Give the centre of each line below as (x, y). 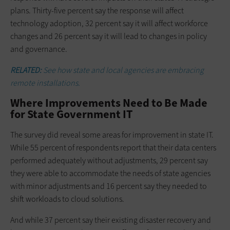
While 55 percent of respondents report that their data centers (113, 147)
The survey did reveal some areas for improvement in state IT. (112, 135)
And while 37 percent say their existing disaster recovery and (111, 220)
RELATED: (27, 70)
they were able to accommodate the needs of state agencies (110, 173)
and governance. (39, 49)
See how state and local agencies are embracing (123, 70)
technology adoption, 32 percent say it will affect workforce (109, 23)
